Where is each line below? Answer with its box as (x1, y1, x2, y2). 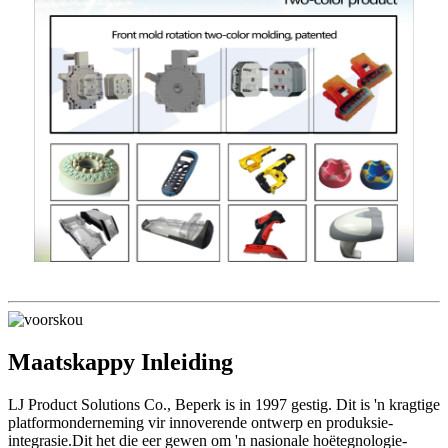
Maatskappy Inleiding (8, 348, 233, 375)
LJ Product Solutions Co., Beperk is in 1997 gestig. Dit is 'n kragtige (8, 395, 440, 413)
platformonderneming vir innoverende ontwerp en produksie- (8, 413, 393, 431)
